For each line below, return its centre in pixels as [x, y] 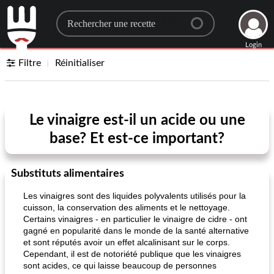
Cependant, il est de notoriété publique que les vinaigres [132, 254]
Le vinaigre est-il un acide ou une [137, 120]
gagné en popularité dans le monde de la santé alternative [136, 231]
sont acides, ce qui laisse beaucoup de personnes [120, 265]
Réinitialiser [80, 63]
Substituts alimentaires [68, 174]
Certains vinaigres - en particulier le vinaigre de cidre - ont [135, 219]
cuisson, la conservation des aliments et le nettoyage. [127, 207]
